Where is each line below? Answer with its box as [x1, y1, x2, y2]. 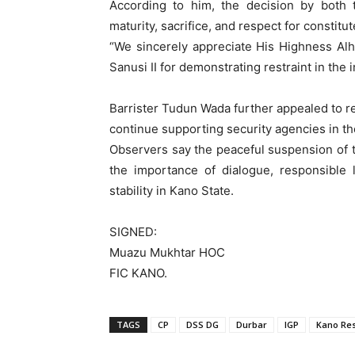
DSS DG [186, 319, 219, 330]
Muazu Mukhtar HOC [109, 245, 225, 260]
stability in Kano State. [109, 183, 234, 198]
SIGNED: [109, 224, 157, 239]
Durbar [236, 319, 267, 330]
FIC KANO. [109, 265, 167, 281]
